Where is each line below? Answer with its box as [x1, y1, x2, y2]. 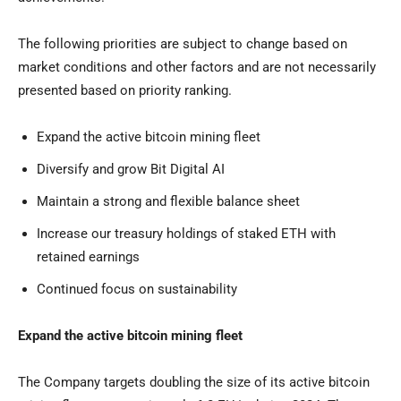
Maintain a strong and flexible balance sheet [37, 193, 300, 210]
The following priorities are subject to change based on [18, 36, 347, 53]
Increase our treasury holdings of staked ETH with [37, 226, 336, 243]
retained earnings [37, 249, 140, 266]
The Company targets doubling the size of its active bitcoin [18, 374, 370, 391]
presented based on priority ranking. [18, 82, 232, 99]
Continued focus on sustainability [37, 281, 237, 298]
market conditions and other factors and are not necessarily [18, 59, 376, 76]
